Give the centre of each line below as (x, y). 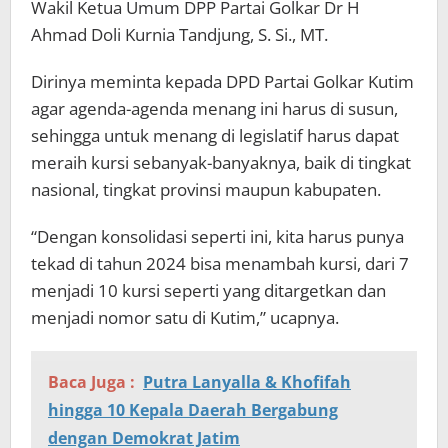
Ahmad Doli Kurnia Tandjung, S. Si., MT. (179, 35)
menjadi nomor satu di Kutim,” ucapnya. (185, 318)
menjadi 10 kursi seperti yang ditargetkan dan (208, 291)
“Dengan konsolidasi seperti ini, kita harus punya (217, 237)
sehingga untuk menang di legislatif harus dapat (215, 136)
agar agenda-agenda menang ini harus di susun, (214, 109)
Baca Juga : (91, 382)
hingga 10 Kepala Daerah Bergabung (193, 410)
